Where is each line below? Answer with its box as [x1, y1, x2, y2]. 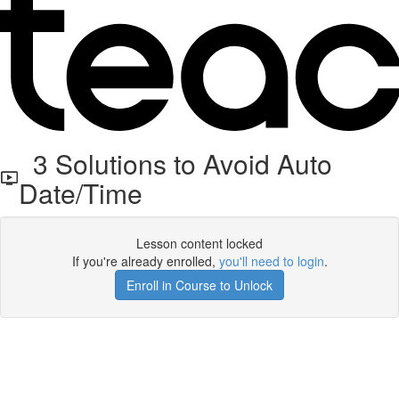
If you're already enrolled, [71, 252, 219, 270]
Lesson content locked [136, 234, 263, 252]
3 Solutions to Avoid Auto [18, 144, 332, 183]
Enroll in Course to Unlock [126, 276, 273, 294]
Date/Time [18, 174, 142, 212]
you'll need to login [218, 252, 324, 270]
